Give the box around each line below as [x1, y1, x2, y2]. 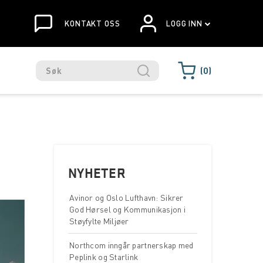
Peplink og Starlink [69, 252, 139, 262]
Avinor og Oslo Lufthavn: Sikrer [69, 193, 184, 203]
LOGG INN [166, 19, 203, 28]
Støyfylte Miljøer [69, 216, 129, 226]
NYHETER [68, 164, 126, 181]
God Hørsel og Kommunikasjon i [69, 204, 186, 214]
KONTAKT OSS [62, 19, 120, 28]
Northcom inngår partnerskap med [69, 240, 194, 250]
